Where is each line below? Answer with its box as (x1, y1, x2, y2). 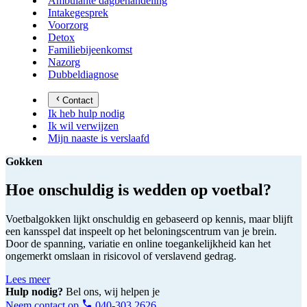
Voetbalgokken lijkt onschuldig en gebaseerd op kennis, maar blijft (5, 213, 293, 225)
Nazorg (48, 56, 80, 69)
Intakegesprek (48, 7, 108, 19)
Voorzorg (48, 19, 88, 32)
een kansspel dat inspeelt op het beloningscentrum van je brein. (5, 225, 277, 238)
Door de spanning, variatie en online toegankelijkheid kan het (5, 238, 271, 250)
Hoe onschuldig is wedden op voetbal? (5, 181, 271, 199)
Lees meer (5, 273, 50, 286)
